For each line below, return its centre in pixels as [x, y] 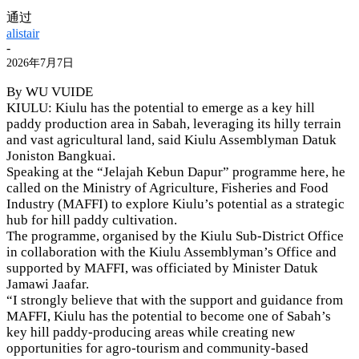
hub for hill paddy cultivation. [92, 220]
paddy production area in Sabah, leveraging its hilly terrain [174, 123]
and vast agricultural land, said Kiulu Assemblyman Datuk [171, 139]
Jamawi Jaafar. [48, 284]
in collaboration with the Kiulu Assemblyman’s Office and [171, 252]
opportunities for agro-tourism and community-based [157, 348]
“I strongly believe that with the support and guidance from [175, 300]
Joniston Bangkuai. [61, 155]
